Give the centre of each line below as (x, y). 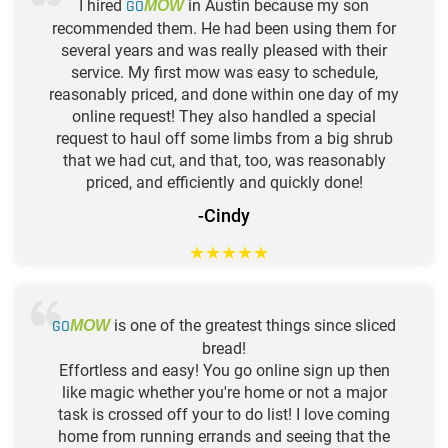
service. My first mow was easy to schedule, (224, 72)
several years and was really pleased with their (224, 50)
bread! (224, 348)
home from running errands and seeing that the (224, 436)
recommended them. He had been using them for (224, 28)
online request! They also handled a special (224, 116)
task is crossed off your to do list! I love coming (224, 414)
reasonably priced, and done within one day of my (224, 94)
